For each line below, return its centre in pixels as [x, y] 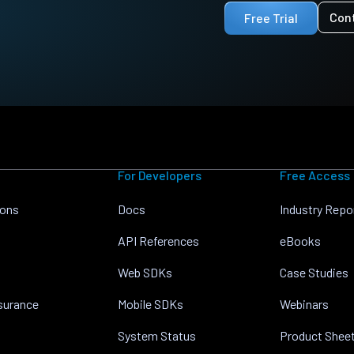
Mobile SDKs [150, 304]
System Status [156, 335]
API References [158, 241]
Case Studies [314, 272]
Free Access [315, 175]
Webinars [305, 304]
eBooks [301, 241]
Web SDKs [145, 272]
